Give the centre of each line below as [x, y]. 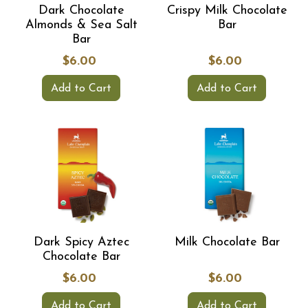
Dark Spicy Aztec [81, 242]
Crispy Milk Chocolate [227, 11]
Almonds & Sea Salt [81, 25]
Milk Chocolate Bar [227, 242]
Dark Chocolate [81, 11]
